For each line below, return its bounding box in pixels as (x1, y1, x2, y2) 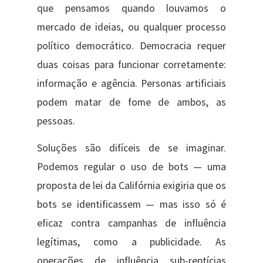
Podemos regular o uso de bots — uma (36, 160, 227, 174)
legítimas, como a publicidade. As (36, 235, 227, 249)
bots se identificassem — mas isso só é (36, 198, 227, 211)
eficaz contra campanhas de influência (36, 217, 227, 230)
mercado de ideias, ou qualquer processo (36, 20, 227, 33)
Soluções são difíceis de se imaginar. (36, 141, 227, 155)
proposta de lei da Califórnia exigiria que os (36, 179, 227, 193)
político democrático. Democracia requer (36, 39, 227, 52)
